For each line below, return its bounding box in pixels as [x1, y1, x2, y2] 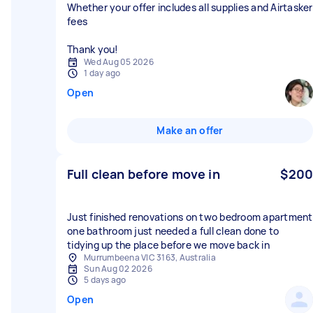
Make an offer [156, 124, 224, 137]
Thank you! [67, 43, 119, 56]
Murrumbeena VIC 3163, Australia [84, 252, 216, 263]
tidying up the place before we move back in [67, 238, 270, 252]
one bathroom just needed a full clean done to [67, 224, 279, 238]
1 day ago [84, 67, 121, 79]
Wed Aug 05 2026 [84, 56, 154, 68]
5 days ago [84, 274, 126, 286]
